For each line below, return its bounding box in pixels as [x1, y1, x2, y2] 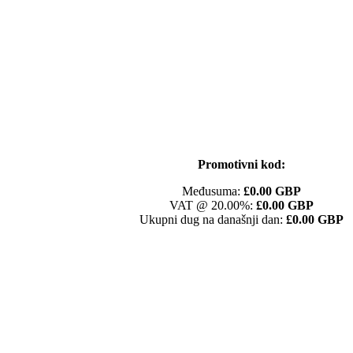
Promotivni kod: [197, 158, 285, 171]
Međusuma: [181, 184, 243, 198]
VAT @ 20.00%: [169, 199, 256, 212]
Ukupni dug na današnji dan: [139, 213, 286, 226]
